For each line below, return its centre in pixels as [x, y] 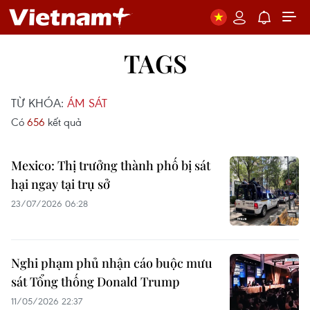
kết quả [63, 122]
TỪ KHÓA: [39, 103]
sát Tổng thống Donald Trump [95, 282]
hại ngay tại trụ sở [61, 184]
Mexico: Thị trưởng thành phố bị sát [111, 165]
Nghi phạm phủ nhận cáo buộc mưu [112, 263]
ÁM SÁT [87, 103]
